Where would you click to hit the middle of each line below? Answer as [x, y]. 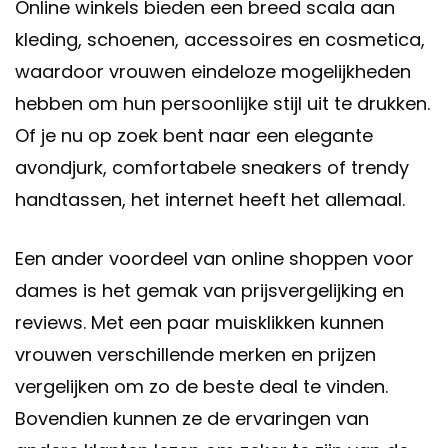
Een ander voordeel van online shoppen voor [214, 259]
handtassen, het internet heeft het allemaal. [210, 200]
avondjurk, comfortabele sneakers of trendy [212, 168]
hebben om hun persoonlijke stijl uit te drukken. [222, 104]
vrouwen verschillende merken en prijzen [195, 355]
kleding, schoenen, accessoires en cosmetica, [220, 40]
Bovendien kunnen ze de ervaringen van [192, 419]
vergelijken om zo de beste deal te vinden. [201, 387]
